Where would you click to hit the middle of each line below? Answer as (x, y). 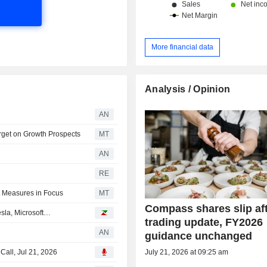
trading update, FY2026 (204, 222)
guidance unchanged (199, 236)
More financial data (183, 47)
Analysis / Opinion (188, 89)
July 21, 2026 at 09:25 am (187, 252)
